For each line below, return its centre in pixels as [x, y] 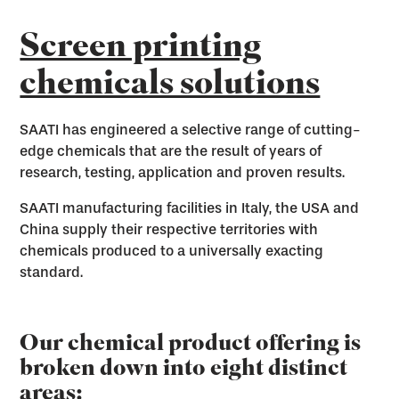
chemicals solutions [170, 86]
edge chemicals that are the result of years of [171, 151]
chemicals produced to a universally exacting [172, 251]
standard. [52, 272]
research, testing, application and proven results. [183, 172]
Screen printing [141, 49]
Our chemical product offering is [191, 345]
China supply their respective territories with [169, 229]
